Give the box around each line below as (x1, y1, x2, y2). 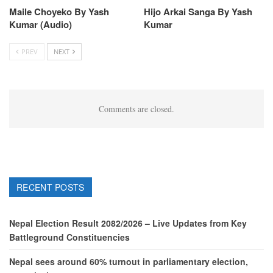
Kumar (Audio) (9, 18, 72, 32)
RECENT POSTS (16, 181, 85, 194)
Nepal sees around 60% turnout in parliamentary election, (9, 255, 248, 268)
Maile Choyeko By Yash (9, 5, 109, 19)
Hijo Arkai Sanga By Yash (144, 5, 252, 19)
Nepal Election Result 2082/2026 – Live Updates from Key (9, 216, 247, 229)
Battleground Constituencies (9, 230, 130, 243)
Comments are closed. (99, 103, 174, 115)
